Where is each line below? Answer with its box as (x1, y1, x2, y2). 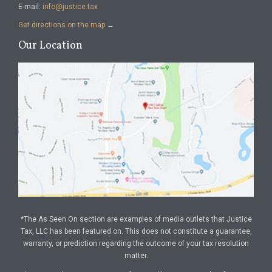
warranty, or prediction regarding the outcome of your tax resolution (23, 239, 249, 248)
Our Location (18, 38, 83, 54)
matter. (124, 251, 148, 260)
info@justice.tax (42, 2, 98, 12)
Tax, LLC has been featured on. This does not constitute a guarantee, (20, 226, 252, 236)
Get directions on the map (18, 21, 105, 30)
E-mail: (18, 2, 42, 12)
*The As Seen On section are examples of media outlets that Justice (20, 214, 252, 223)
